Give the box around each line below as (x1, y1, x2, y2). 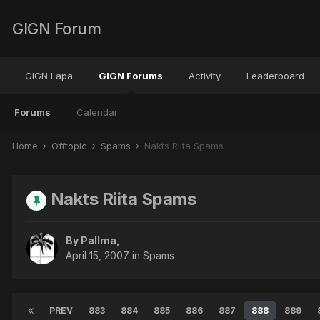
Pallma (81, 234, 116, 246)
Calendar (76, 106, 118, 118)
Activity (189, 70, 221, 81)
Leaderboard (246, 70, 304, 81)
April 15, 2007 (66, 249, 129, 261)
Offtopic (51, 140, 90, 151)
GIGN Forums (99, 70, 163, 81)
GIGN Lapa (25, 70, 73, 81)
